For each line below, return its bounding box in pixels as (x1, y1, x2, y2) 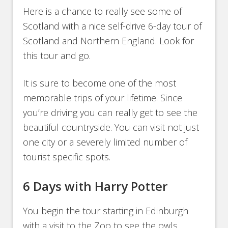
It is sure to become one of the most (23, 76, 177, 89)
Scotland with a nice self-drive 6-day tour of (23, 19, 202, 32)
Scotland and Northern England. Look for (23, 34, 194, 47)
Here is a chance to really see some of (23, 5, 182, 17)
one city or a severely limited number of (23, 135, 188, 148)
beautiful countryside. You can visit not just (23, 121, 199, 133)
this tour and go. (23, 49, 91, 62)
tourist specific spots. (23, 150, 111, 163)
